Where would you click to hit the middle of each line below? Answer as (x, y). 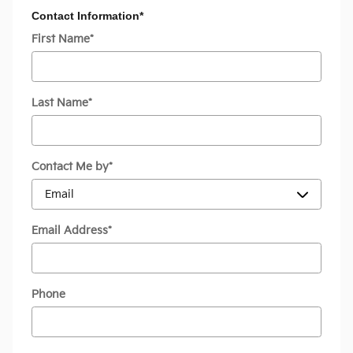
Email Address (70, 231)
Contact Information (85, 15)
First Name (61, 39)
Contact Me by (70, 167)
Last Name (60, 103)
